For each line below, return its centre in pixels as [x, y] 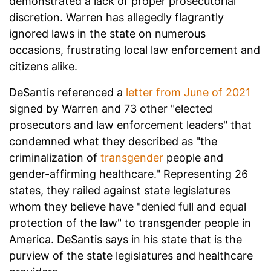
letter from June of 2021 [188, 92]
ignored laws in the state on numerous [107, 33]
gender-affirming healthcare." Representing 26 [129, 174]
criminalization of [55, 157]
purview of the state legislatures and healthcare [131, 255]
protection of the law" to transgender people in [130, 223]
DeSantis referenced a [67, 92]
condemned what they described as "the [113, 141]
